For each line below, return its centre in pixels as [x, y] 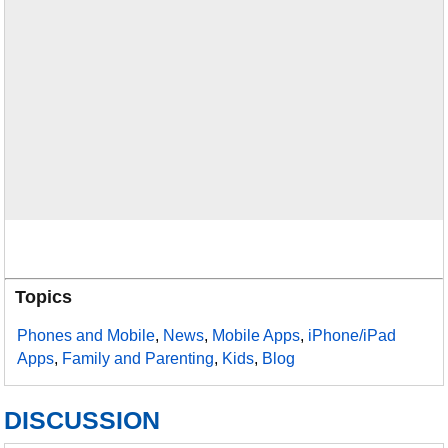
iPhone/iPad [352, 335]
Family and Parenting [138, 358]
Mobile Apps [256, 335]
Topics [44, 297]
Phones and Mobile [86, 335]
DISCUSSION [82, 420]
